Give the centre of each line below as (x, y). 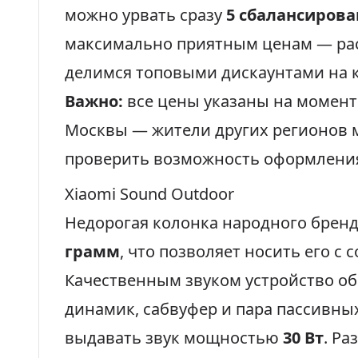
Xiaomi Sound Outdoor (149, 194)
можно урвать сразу (145, 15)
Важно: (96, 101)
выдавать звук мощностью (174, 338)
